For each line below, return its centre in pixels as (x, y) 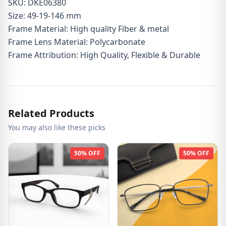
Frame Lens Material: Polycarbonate (77, 42)
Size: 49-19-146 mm (45, 16)
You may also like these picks (57, 127)
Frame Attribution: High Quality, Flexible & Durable (104, 55)
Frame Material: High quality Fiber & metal (89, 29)
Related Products (51, 113)
